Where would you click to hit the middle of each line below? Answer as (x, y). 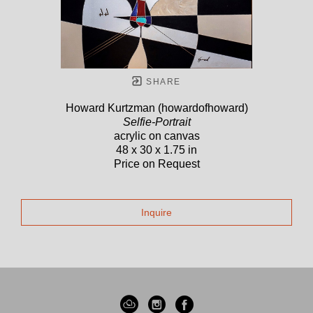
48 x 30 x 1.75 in (156, 150)
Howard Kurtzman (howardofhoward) (156, 108)
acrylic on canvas (156, 136)
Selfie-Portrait (156, 122)
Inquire (156, 213)
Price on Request (156, 164)
